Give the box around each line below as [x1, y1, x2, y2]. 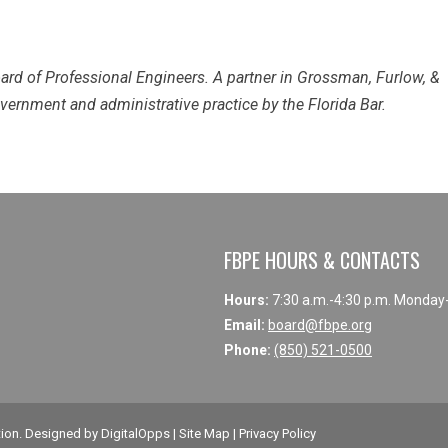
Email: [224, 317, 265, 333]
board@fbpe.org [268, 317, 372, 333]
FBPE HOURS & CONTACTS [224, 245, 420, 275]
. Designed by [19, 425, 101, 441]
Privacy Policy [239, 425, 316, 441]
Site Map [179, 425, 230, 441]
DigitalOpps [101, 425, 170, 441]
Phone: [224, 342, 271, 358]
